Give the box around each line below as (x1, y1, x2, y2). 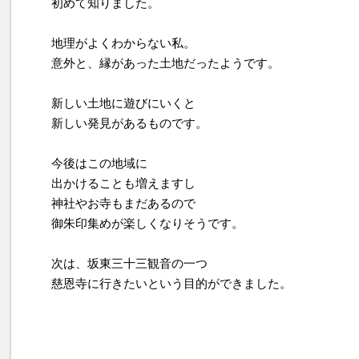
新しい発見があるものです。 (51, 116, 208, 131)
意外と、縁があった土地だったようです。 (51, 56, 280, 71)
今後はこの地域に (51, 156, 147, 171)
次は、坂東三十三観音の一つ (51, 256, 208, 271)
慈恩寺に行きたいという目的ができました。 (51, 276, 292, 291)
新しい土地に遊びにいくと (51, 96, 196, 111)
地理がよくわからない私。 (51, 36, 196, 50)
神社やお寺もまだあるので (51, 196, 196, 211)
